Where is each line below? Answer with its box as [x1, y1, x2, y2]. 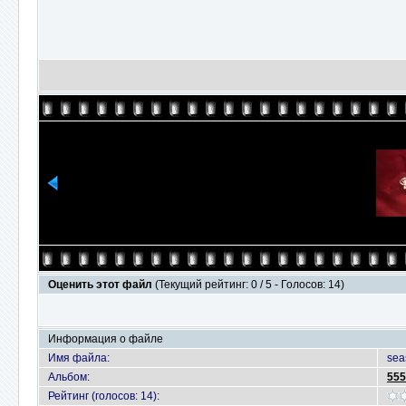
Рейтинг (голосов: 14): [48, 390, 159, 402]
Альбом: [48, 371, 90, 383]
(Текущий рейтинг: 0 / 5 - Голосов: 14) [155, 278, 344, 291]
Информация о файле [48, 333, 163, 345]
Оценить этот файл [48, 278, 155, 291]
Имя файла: [48, 352, 110, 364]
